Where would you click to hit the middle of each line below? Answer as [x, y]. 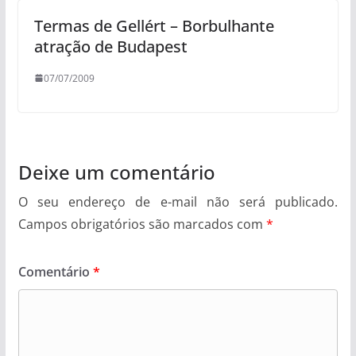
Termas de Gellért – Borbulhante [154, 25]
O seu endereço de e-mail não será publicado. [178, 201]
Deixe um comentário [116, 172]
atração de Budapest [110, 46]
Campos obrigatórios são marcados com [142, 224]
